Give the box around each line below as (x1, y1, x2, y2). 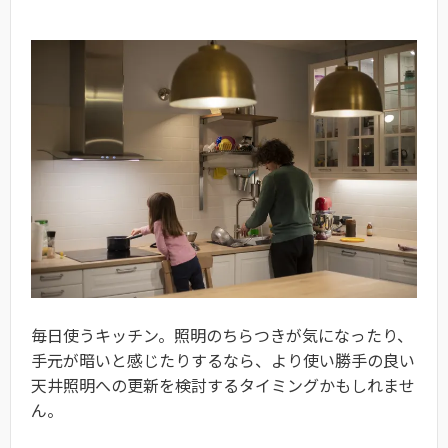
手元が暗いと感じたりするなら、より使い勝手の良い (31, 348, 415, 373)
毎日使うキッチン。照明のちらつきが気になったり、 (31, 323, 413, 348)
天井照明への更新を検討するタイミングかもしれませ (31, 373, 415, 398)
